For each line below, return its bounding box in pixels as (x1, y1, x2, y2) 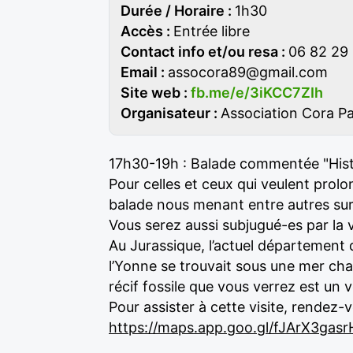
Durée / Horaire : (121, 2, 235, 19)
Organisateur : (121, 105, 221, 121)
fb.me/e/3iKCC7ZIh (191, 84, 323, 101)
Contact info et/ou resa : (121, 43, 288, 60)
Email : (121, 64, 168, 80)
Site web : (121, 84, 191, 101)
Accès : (121, 23, 173, 39)
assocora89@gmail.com (168, 64, 328, 80)
